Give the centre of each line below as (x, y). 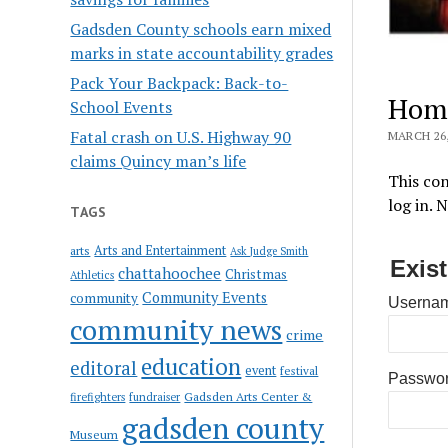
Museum (94, 434)
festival (299, 370)
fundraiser (155, 396)
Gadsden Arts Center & (248, 396)
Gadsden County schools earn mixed (201, 28)
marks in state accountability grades (202, 52)
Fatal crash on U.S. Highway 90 (181, 136)
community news (176, 329)
